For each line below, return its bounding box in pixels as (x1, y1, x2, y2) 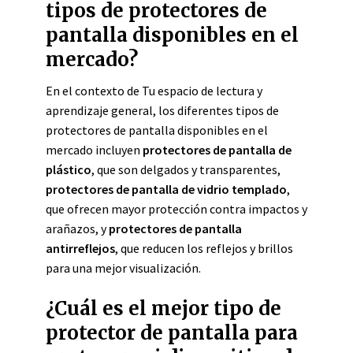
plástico (46, 162, 91, 177)
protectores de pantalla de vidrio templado (46, 181, 287, 197)
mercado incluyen (46, 142, 143, 158)
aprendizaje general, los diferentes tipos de (46, 102, 279, 118)
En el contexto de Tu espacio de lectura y (46, 83, 262, 98)
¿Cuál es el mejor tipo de (46, 296, 281, 321)
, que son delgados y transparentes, (91, 162, 281, 177)
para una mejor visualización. (46, 260, 201, 276)
